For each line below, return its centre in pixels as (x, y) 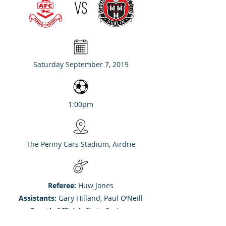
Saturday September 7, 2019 (81, 64)
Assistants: (38, 198)
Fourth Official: (56, 211)
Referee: (62, 185)
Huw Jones (95, 185)
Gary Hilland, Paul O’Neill (100, 198)
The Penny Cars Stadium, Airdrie (81, 144)
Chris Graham (107, 211)
